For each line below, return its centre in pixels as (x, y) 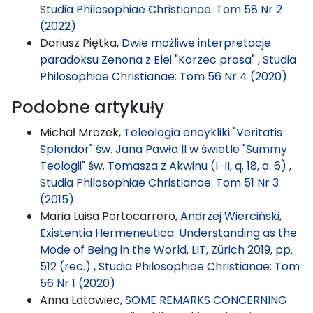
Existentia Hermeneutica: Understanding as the (168, 233)
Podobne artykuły (88, 107)
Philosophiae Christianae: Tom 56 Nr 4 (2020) (163, 76)
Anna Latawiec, (82, 300)
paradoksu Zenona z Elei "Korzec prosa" (149, 59)
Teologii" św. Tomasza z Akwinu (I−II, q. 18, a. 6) (165, 166)
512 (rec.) (67, 266)
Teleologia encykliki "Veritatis (203, 132)
